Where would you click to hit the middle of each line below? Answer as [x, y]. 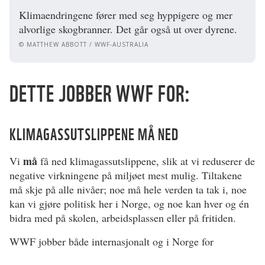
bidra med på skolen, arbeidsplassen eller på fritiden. [123, 217]
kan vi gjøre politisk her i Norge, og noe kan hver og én [129, 203]
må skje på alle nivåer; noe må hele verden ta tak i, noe [128, 189]
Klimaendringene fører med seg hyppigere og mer [126, 14]
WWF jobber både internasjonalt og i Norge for [112, 241]
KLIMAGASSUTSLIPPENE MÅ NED [94, 134]
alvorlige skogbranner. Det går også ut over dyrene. [128, 29]
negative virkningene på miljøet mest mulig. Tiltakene [126, 175]
